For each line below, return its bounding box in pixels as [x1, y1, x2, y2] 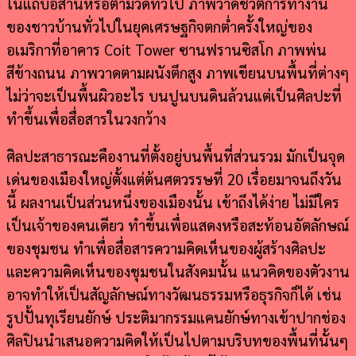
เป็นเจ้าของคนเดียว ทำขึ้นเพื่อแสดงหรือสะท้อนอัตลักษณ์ [6, 215, 349, 234]
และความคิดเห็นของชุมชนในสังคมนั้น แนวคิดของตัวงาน [6, 261, 350, 281]
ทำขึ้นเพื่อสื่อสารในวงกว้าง [6, 108, 166, 128]
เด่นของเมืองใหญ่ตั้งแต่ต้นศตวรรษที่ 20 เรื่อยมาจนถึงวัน [6, 168, 342, 188]
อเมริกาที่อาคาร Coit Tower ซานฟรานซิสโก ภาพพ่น [6, 39, 327, 59]
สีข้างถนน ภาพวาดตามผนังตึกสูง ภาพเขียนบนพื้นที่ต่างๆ [6, 62, 349, 82]
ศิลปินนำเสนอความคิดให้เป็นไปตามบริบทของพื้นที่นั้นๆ [6, 330, 348, 350]
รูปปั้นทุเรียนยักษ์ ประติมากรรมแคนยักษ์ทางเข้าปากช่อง [6, 307, 346, 327]
